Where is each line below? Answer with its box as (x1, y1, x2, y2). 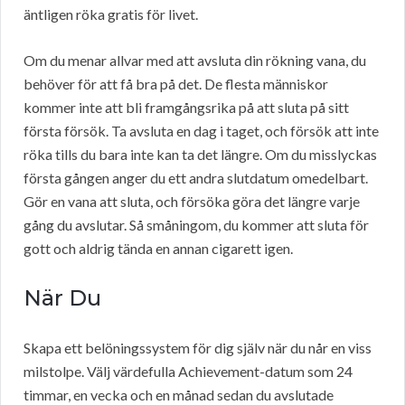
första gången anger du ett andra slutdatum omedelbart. (24, 169, 368, 187)
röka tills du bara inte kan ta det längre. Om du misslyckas (24, 146, 377, 164)
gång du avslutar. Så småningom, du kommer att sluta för (24, 216, 369, 234)
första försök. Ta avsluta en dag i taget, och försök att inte (24, 122, 379, 140)
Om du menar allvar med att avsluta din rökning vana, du (24, 52, 366, 70)
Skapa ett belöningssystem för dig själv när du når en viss (24, 339, 372, 357)
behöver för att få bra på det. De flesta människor (24, 75, 328, 93)
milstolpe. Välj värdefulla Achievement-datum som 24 (24, 363, 353, 381)
